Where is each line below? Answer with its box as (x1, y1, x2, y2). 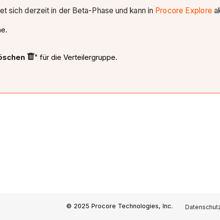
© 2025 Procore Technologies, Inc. (66, 202, 173, 210)
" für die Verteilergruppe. (34, 52, 117, 62)
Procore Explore (153, 5, 212, 15)
